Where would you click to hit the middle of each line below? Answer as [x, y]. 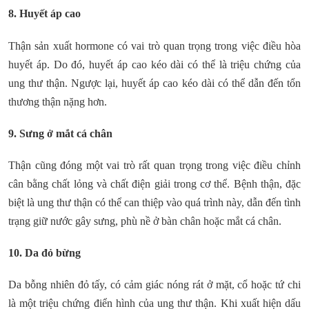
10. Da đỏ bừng [44, 253]
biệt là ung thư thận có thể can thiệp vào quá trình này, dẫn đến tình [154, 203]
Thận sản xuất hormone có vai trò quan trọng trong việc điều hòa [154, 46]
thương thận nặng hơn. [58, 101]
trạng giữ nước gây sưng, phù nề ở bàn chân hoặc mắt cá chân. [145, 221]
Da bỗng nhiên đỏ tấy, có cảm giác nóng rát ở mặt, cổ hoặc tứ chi [154, 285]
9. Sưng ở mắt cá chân [60, 133]
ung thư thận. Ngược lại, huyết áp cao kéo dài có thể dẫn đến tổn [154, 83]
